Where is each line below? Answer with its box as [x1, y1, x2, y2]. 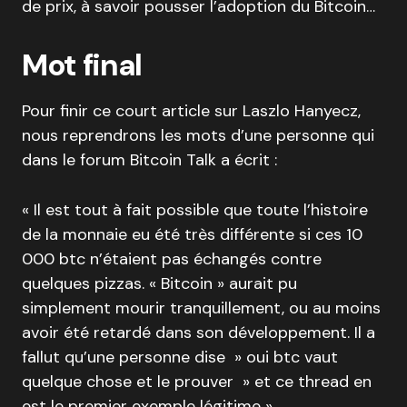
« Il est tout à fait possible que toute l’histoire [22, 199, 368, 222]
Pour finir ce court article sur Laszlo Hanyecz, [22, 100, 361, 123]
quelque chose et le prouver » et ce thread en [22, 371, 372, 393]
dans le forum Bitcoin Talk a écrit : [22, 149, 277, 172]
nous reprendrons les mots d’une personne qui [22, 124, 374, 147]
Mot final [22, 45, 143, 85]
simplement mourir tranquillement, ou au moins [22, 297, 381, 320]
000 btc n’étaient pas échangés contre [22, 248, 322, 271]
